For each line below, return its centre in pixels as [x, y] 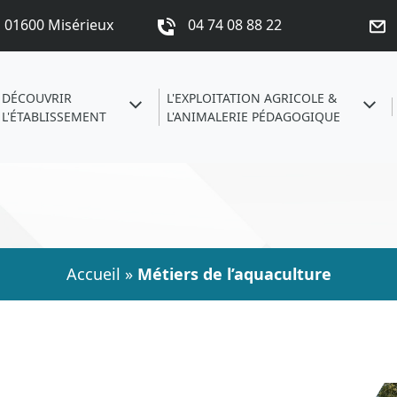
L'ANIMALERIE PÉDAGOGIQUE [253, 116]
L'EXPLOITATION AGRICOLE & [251, 97]
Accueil [93, 273]
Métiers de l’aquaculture [234, 273]
